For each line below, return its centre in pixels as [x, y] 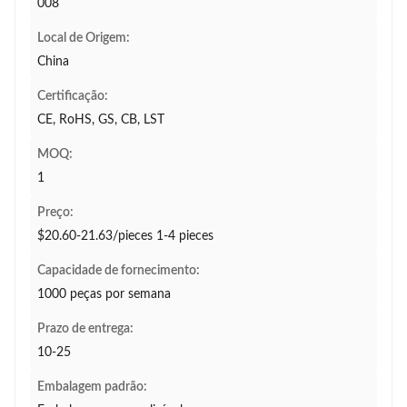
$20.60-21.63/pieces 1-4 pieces [125, 236]
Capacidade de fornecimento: [119, 271]
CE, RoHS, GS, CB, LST [101, 120]
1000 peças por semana [104, 294]
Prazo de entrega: [85, 329]
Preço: [55, 213]
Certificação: [73, 96]
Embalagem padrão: [92, 387]
